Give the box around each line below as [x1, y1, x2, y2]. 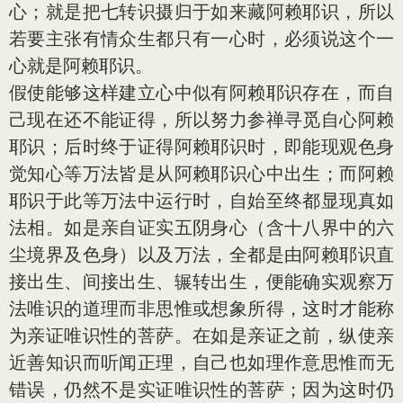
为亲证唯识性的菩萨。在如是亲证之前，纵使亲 [9, 324, 394, 346]
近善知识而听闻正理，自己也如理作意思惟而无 [9, 351, 394, 373]
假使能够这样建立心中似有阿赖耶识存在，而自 [9, 81, 394, 103]
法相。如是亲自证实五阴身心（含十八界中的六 [9, 216, 394, 238]
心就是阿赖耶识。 [9, 54, 153, 76]
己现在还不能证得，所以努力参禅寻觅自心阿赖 [9, 108, 394, 130]
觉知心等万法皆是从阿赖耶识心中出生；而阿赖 [9, 162, 394, 184]
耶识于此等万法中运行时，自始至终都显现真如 [9, 189, 394, 211]
